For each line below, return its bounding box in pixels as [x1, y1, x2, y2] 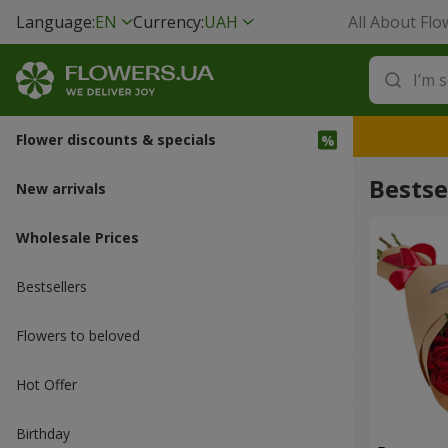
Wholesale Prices [16, 228, 139, 247]
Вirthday [16, 424, 70, 443]
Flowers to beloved [16, 326, 140, 345]
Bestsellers [16, 277, 87, 296]
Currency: [133, 11, 204, 33]
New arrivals [16, 179, 106, 198]
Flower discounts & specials [16, 130, 216, 149]
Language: [16, 11, 95, 33]
